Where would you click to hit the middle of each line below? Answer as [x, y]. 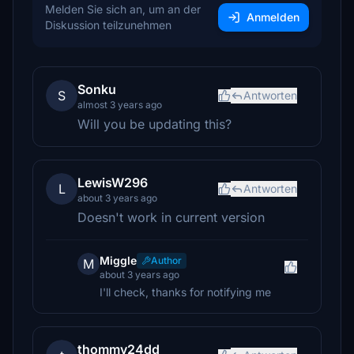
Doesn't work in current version [171, 217]
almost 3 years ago [120, 105]
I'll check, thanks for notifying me [185, 292]
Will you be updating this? [154, 124]
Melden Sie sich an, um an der [123, 9]
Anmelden [273, 17]
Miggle [118, 260]
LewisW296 [113, 183]
